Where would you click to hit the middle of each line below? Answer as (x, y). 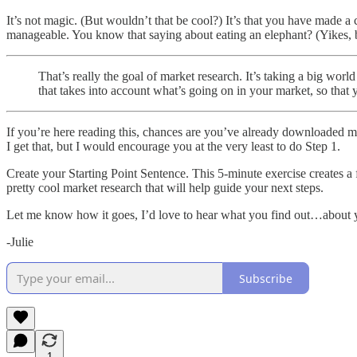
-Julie (20, 242)
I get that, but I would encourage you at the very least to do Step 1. (173, 147)
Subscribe (266, 278)
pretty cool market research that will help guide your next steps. (165, 188)
